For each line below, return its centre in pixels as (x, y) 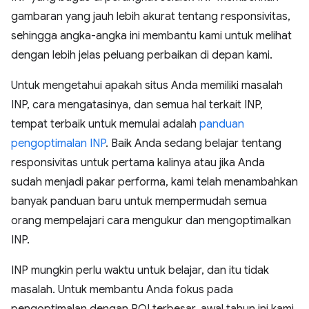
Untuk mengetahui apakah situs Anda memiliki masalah (147, 85)
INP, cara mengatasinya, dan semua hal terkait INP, (137, 104)
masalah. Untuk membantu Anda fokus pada (122, 289)
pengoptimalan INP (58, 143)
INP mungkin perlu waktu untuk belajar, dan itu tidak (140, 270)
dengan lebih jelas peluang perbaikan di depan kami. (142, 55)
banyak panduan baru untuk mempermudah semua (139, 201)
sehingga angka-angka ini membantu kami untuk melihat (151, 36)
